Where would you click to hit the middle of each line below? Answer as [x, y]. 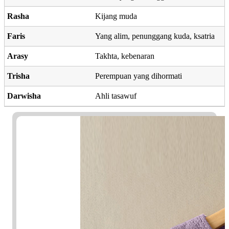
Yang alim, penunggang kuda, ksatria [155, 36]
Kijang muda [116, 16]
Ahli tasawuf [116, 96]
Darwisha [24, 96]
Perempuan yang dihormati [139, 76]
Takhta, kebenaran [125, 56]
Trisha [18, 76]
